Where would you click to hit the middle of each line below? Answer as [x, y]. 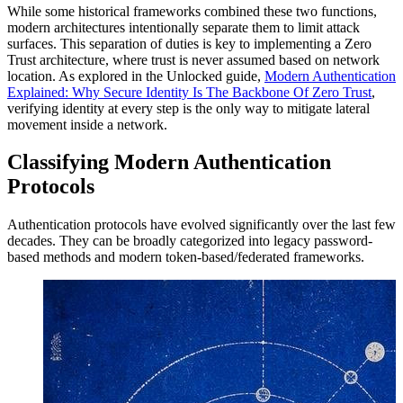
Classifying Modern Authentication [169, 162]
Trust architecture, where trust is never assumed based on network [193, 59]
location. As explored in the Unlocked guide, [136, 76]
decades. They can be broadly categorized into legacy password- [190, 241]
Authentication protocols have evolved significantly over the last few [201, 225]
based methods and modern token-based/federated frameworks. [186, 257]
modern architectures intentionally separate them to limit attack [184, 27]
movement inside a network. [87, 124]
